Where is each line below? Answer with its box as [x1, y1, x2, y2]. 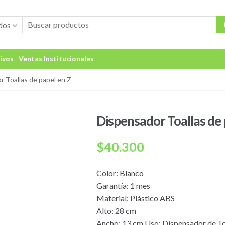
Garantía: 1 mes [96, 180, 151, 190]
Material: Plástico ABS [96, 193, 175, 203]
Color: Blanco [96, 168, 144, 178]
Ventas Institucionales [18, 54, 94, 63]
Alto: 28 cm [96, 205, 137, 215]
